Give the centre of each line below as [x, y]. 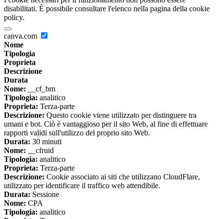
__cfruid [40, 150]
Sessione [45, 194]
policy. [14, 17]
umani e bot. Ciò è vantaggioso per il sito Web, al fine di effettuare [106, 124]
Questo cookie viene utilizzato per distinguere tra [120, 115]
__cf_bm [41, 88]
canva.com [22, 36]
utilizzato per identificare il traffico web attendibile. [82, 185]
